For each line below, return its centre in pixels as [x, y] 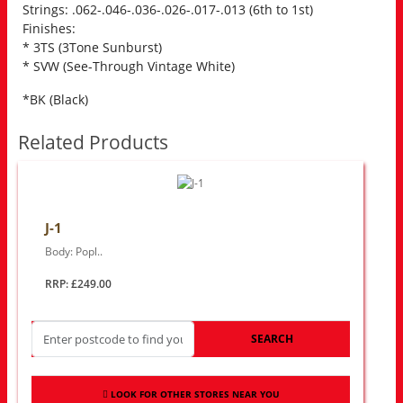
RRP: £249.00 [78, 284]
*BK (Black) [55, 99]
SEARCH [272, 339]
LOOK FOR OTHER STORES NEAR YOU [195, 394]
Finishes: [49, 28]
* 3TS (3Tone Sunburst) [92, 47]
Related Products [93, 142]
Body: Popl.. [74, 252]
